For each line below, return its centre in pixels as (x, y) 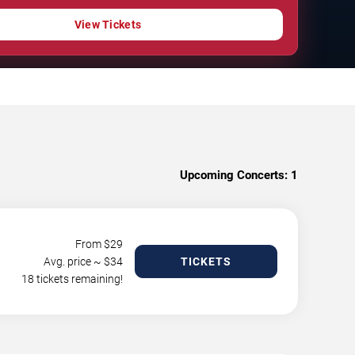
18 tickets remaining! (72, 279)
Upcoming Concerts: (234, 175)
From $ (93, 244)
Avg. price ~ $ (77, 261)
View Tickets (108, 24)
